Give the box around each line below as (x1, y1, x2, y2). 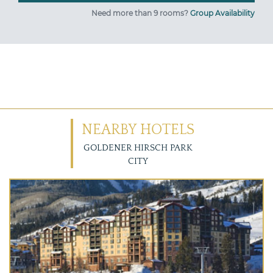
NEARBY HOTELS (81, 121, 194, 138)
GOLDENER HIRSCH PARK (83, 142, 193, 153)
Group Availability (190, 8, 255, 18)
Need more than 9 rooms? (91, 8, 190, 18)
